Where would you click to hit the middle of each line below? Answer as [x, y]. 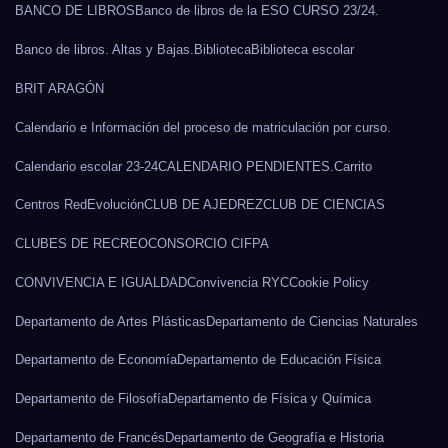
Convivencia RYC [238, 282]
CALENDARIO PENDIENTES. [246, 166]
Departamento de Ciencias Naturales [312, 321]
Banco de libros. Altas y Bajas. [104, 50]
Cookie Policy [329, 282]
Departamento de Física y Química [269, 399]
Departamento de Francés [90, 437]
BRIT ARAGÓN [59, 88]
